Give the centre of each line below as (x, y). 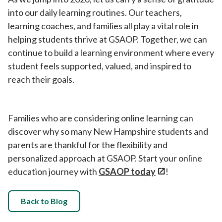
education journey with (53, 171)
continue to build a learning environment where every (111, 53)
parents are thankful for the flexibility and (88, 145)
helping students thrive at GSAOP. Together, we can (108, 39)
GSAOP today (127, 171)
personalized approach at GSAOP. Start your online (105, 158)
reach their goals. (42, 79)
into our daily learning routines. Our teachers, (95, 12)
